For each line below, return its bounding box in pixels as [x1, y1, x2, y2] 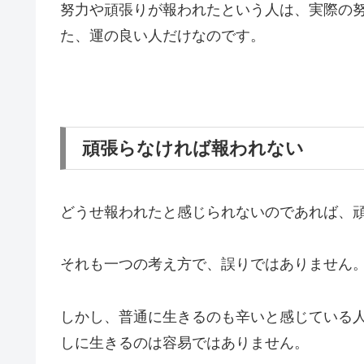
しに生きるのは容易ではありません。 [60, 334, 309, 351]
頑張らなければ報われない [82, 138, 304, 159]
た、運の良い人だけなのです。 [60, 27, 265, 44]
